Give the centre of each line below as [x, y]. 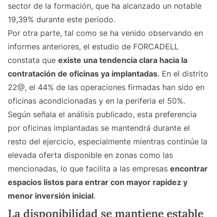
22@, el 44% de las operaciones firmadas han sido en [106, 87]
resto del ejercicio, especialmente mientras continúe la [108, 142]
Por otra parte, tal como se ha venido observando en [105, 33]
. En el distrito [183, 74]
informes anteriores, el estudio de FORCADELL [93, 47]
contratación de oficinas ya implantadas [83, 74]
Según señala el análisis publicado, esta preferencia [102, 115]
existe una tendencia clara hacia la [123, 60]
